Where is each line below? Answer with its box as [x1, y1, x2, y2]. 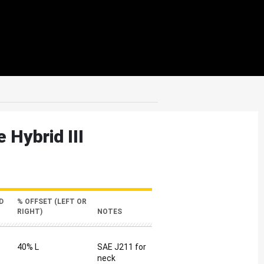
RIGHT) [17, 207, 42, 216]
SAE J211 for [97, 242, 146, 252]
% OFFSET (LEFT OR [17, 197, 87, 206]
